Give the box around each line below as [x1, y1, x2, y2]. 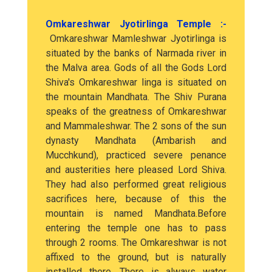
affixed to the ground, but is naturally [46, 251, 226, 263]
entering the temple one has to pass [46, 222, 226, 234]
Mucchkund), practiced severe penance [46, 149, 226, 161]
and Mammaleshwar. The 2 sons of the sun [46, 120, 226, 132]
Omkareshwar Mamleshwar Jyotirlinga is [46, 33, 226, 44]
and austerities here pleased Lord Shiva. [46, 164, 226, 175]
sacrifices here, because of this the [46, 193, 226, 205]
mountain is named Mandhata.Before [46, 208, 226, 219]
